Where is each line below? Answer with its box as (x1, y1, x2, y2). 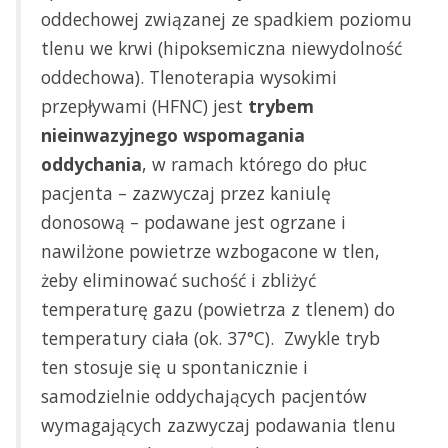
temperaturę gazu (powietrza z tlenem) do (41, 297, 395, 322)
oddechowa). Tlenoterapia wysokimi (41, 65, 337, 90)
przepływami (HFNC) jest (41, 94, 248, 119)
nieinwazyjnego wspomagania (41, 123, 305, 148)
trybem (248, 94, 314, 119)
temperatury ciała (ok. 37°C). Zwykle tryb (41, 326, 380, 351)
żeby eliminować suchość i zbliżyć (41, 268, 316, 293)
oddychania (41, 152, 142, 177)
